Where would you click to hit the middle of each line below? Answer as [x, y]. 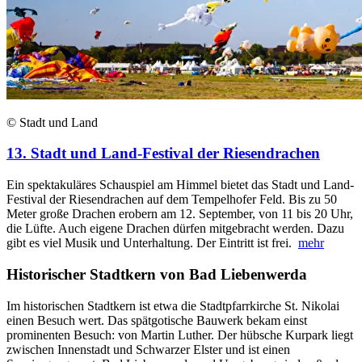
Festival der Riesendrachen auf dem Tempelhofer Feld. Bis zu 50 [172, 200]
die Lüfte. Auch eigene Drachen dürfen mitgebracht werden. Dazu [175, 229]
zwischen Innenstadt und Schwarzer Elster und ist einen [148, 349]
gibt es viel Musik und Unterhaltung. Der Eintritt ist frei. [152, 243]
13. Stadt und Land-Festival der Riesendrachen [163, 154]
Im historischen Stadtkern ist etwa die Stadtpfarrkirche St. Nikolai [173, 305]
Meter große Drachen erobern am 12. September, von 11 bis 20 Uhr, [180, 214]
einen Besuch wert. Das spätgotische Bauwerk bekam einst [157, 320]
